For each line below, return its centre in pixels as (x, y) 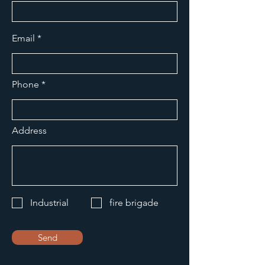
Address (29, 130)
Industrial (49, 203)
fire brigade (134, 203)
